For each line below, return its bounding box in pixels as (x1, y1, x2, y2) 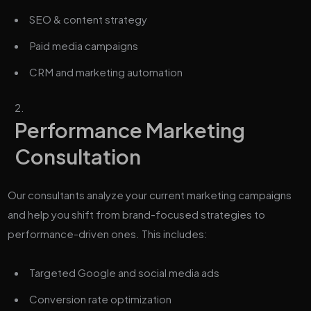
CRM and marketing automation (29, 65, 183, 79)
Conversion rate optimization (29, 292, 172, 306)
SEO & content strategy (29, 12, 148, 26)
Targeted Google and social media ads (29, 266, 220, 280)
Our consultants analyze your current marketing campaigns (8, 188, 292, 202)
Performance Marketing (15, 117, 246, 143)
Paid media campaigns (29, 39, 139, 53)
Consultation (15, 143, 142, 169)
